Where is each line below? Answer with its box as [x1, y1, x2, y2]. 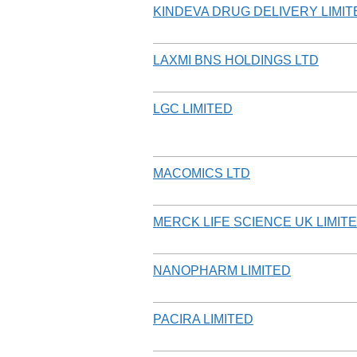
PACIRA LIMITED [153, 312, 253, 326]
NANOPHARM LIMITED [153, 263, 291, 277]
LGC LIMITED [153, 101, 233, 116]
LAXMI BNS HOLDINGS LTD [153, 53, 319, 67]
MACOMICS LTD [153, 166, 250, 180]
